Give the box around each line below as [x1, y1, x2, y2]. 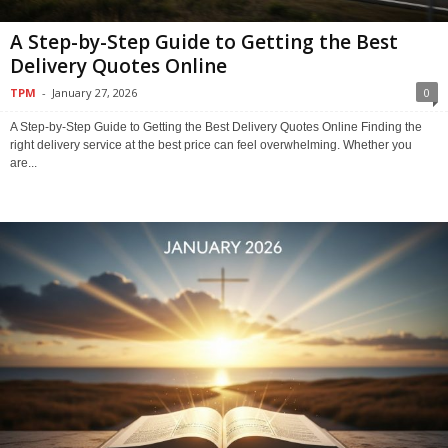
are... [10, 155, 37, 170]
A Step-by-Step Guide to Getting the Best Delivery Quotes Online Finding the [10, 119, 422, 134]
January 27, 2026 [52, 84, 137, 100]
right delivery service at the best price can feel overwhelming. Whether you [10, 137, 412, 152]
